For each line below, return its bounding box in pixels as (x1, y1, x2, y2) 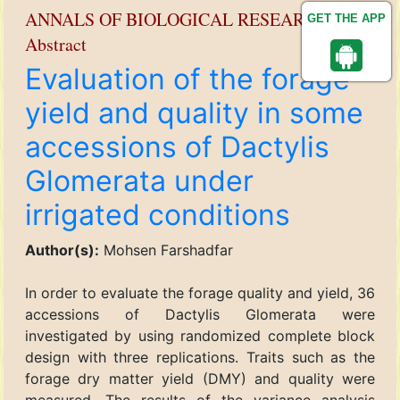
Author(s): (25, 241, 99, 259)
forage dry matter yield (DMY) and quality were (25, 370, 375, 387)
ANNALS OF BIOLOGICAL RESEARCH (25, 7, 328, 31)
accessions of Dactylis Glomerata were (25, 305, 375, 323)
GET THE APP (307, 12, 386, 25)
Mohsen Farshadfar (99, 241, 233, 259)
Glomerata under (25, 163, 254, 198)
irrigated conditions (25, 197, 290, 232)
